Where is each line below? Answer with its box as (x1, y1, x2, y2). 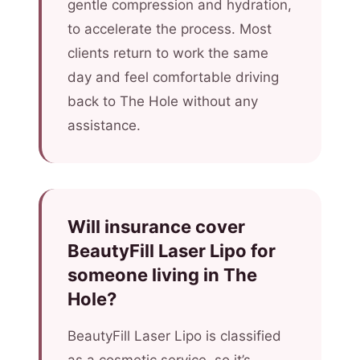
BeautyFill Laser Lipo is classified (67, 328, 281, 344)
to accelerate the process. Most (67, 21, 272, 37)
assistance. (67, 117, 141, 133)
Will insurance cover (67, 216, 245, 237)
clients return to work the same (67, 45, 268, 61)
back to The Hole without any (67, 93, 258, 109)
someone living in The (67, 264, 257, 285)
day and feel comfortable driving (67, 69, 279, 85)
